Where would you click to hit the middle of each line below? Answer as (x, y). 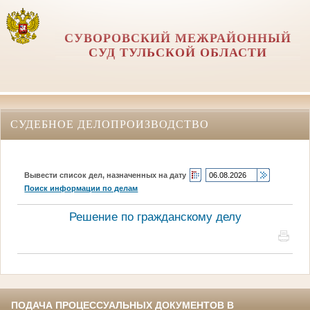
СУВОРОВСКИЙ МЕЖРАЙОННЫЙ (177, 38)
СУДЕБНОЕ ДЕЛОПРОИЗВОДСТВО (110, 124)
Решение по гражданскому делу (155, 217)
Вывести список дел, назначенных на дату (106, 175)
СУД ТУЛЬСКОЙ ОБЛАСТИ (177, 53)
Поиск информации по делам (81, 188)
